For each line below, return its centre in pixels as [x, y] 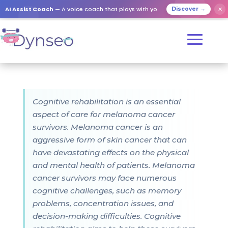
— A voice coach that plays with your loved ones [105, 9]
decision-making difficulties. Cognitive [106, 216]
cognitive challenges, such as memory [107, 191]
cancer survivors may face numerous [104, 178]
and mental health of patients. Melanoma [113, 165]
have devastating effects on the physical [110, 152]
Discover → [189, 9]
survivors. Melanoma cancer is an [97, 127]
